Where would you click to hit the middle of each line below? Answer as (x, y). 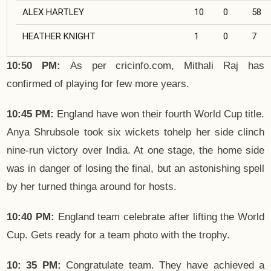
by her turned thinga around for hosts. (92, 187)
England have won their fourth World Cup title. (159, 114)
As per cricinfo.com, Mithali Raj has (162, 66)
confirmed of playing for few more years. (98, 84)
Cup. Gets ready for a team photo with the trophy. (118, 235)
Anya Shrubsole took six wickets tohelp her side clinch (135, 132)
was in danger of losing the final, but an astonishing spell (135, 169)
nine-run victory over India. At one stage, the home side (135, 151)
